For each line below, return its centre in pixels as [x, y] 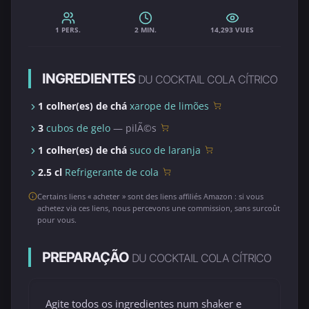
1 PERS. [68, 30]
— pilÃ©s [133, 128]
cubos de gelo [78, 128]
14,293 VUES [232, 30]
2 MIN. [146, 30]
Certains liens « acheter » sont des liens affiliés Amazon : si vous [150, 197]
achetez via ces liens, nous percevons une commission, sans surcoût [159, 208]
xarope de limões [169, 106]
